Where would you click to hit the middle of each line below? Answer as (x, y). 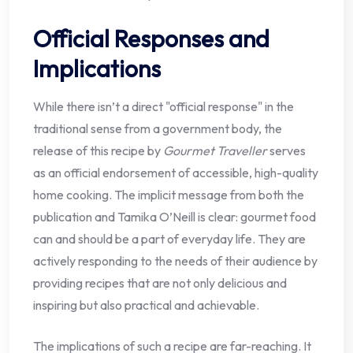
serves (286, 150)
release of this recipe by (98, 150)
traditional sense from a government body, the (158, 128)
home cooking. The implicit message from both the (169, 194)
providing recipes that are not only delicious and (160, 282)
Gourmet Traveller (215, 150)
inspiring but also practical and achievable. (146, 305)
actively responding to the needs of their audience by (175, 260)
